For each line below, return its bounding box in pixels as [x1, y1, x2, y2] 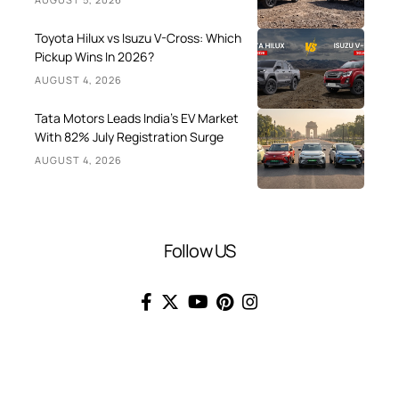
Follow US [164, 239, 235, 264]
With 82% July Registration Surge [35, 128, 224, 146]
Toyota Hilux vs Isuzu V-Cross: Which [35, 29, 241, 47]
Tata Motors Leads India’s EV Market [35, 110, 239, 127]
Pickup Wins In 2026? [35, 48, 154, 66]
